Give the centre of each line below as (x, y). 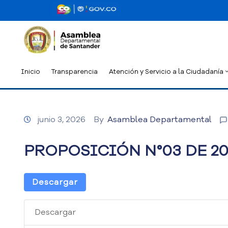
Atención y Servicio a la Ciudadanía (166, 72)
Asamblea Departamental (160, 120)
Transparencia (75, 72)
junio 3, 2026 (61, 120)
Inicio (31, 72)
